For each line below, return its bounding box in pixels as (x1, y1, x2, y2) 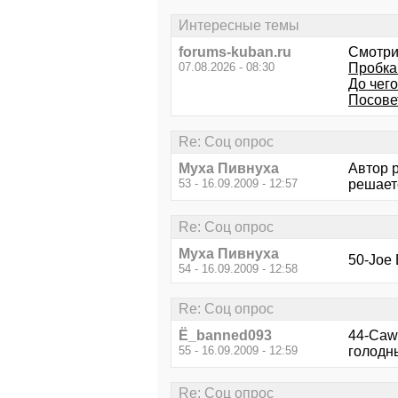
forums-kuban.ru (179, 44, 291, 60)
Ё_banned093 (179, 328, 272, 344)
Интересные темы (179, 17, 299, 33)
